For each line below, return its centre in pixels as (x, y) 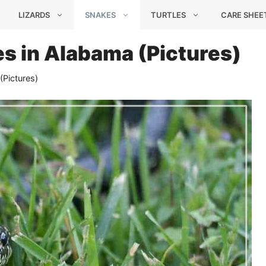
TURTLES (168, 15)
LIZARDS (34, 15)
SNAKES (100, 15)
